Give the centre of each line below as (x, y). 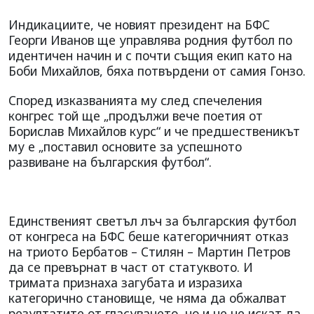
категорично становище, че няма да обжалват (148, 298)
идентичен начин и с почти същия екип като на (150, 55)
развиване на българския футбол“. (110, 162)
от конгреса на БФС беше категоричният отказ (149, 236)
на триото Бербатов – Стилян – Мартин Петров (149, 251)
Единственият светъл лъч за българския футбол (152, 220)
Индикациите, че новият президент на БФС (139, 24)
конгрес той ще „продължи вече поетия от (136, 115)
